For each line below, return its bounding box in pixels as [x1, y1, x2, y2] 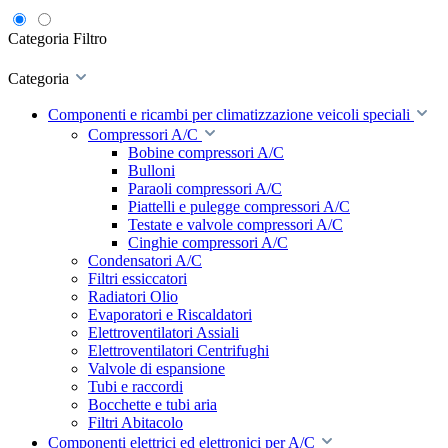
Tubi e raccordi [88, 378, 183, 395]
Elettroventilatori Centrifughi [88, 342, 269, 359]
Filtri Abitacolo [88, 414, 183, 431]
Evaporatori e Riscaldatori [88, 306, 252, 323]
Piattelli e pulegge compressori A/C [128, 198, 350, 215]
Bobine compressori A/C [128, 144, 284, 161]
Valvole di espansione [88, 360, 225, 377]
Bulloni [128, 162, 175, 179]
